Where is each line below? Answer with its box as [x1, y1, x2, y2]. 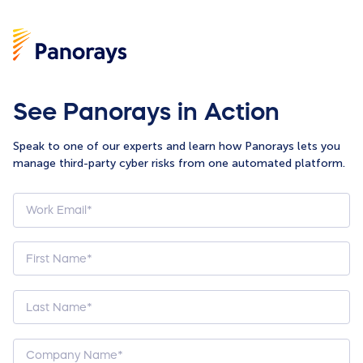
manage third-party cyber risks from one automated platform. [13, 156, 346, 170]
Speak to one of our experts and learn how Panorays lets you [13, 139, 341, 153]
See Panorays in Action [13, 99, 280, 123]
